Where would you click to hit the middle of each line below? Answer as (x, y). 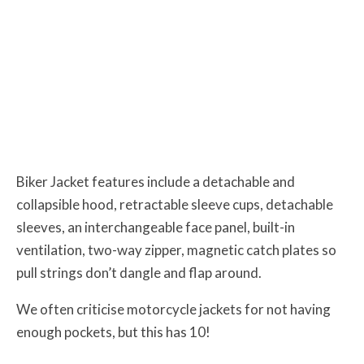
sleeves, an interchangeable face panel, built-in (156, 227)
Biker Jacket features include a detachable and (156, 181)
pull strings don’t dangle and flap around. (139, 272)
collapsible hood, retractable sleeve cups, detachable (175, 204)
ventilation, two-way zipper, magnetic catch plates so (176, 249)
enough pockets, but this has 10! (113, 331)
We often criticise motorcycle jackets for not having (173, 309)
